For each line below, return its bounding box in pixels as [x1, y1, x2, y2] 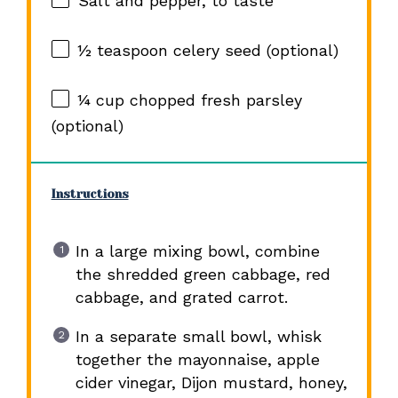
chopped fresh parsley [123, 91, 302, 110]
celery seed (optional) [167, 41, 338, 60]
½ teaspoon [77, 41, 168, 60]
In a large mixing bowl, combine [75, 242, 320, 261]
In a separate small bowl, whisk [75, 327, 322, 346]
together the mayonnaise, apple [75, 350, 320, 370]
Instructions [51, 187, 129, 202]
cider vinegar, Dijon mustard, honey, [75, 373, 347, 393]
